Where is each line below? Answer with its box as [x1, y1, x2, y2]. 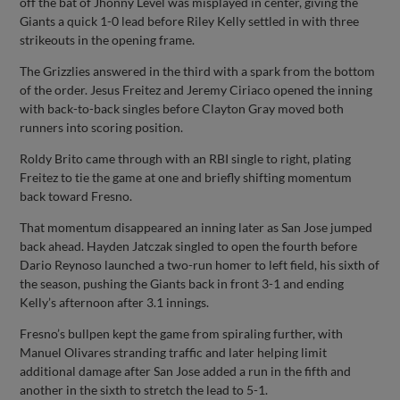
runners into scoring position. [20, 119, 184, 135]
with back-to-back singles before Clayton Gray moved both [20, 100, 345, 116]
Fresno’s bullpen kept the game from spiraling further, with [20, 325, 344, 341]
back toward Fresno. [20, 187, 133, 204]
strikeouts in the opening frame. [20, 31, 196, 47]
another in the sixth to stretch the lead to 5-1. [20, 381, 269, 397]
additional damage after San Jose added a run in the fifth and [20, 362, 352, 379]
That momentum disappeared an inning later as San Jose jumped [20, 219, 373, 235]
